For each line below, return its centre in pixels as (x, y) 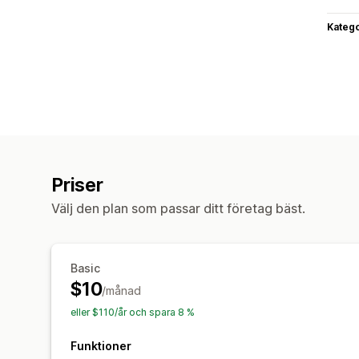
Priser (77, 185)
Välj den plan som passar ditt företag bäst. (178, 208)
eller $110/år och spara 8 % (133, 312)
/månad (122, 290)
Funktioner (101, 345)
